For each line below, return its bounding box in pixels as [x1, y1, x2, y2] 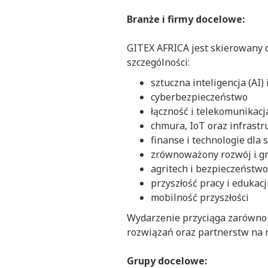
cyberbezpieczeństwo [151, 90, 248, 104]
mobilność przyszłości [151, 191, 249, 205]
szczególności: [127, 56, 190, 69]
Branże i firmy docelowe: [127, 13, 245, 26]
